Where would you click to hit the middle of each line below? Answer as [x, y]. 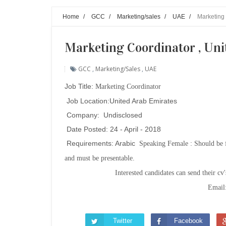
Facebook [188, 221]
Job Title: [80, 86]
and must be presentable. [101, 158]
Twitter [123, 221]
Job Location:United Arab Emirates [121, 101]
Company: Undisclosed [103, 115]
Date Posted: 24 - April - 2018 [113, 129]
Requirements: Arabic [101, 143]
